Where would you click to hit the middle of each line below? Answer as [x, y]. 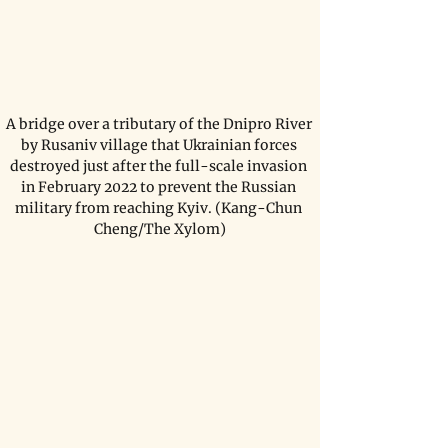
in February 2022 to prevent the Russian [160, 187]
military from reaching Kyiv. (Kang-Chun [160, 208]
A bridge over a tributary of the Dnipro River [160, 124]
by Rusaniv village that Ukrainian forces [160, 145]
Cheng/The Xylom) [160, 229]
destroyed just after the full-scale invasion [160, 166]
